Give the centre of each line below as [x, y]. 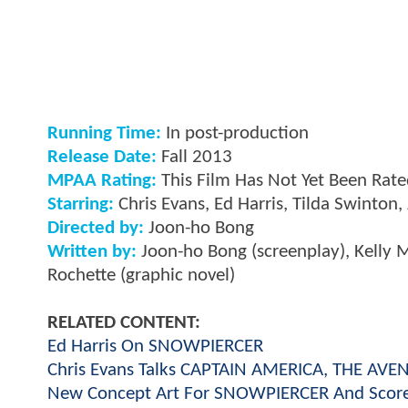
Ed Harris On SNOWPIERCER [155, 347]
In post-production [235, 134]
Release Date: [102, 158]
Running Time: [104, 134]
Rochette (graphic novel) [141, 276]
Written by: [92, 252]
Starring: [81, 205]
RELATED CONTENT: [124, 323]
